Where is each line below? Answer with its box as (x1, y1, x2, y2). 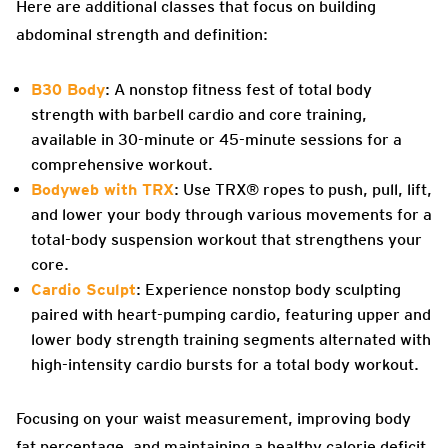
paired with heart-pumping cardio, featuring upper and (31, 305, 431, 325)
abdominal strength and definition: (16, 25, 268, 45)
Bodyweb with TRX (31, 180, 174, 200)
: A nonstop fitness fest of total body (105, 80, 372, 100)
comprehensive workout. (31, 155, 213, 175)
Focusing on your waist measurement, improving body (16, 409, 411, 429)
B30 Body (31, 80, 105, 100)
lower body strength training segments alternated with (31, 330, 431, 350)
